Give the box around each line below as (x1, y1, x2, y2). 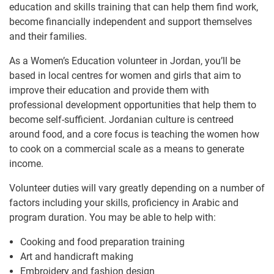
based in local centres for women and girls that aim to (9, 69, 241, 81)
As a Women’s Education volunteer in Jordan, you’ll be (9, 54, 240, 67)
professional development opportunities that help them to (9, 98, 256, 111)
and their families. (9, 30, 87, 42)
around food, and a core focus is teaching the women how (9, 128, 259, 140)
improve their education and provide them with (9, 84, 209, 96)
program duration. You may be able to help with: (9, 211, 216, 223)
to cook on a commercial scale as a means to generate (9, 143, 244, 155)
